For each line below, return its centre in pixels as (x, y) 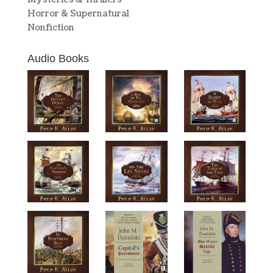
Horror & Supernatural (78, 14)
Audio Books (58, 58)
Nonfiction (51, 28)
